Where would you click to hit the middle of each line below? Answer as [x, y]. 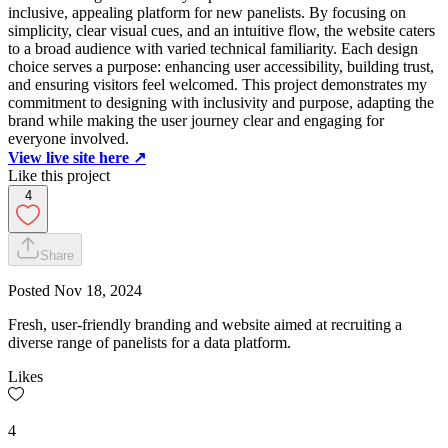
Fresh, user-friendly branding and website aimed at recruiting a [205, 325]
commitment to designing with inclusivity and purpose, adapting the [221, 103]
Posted [31, 291]
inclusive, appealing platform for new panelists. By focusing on [207, 13]
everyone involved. [68, 139]
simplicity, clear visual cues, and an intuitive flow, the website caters [221, 31]
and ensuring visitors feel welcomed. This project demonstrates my [217, 85]
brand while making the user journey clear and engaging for [196, 121]
